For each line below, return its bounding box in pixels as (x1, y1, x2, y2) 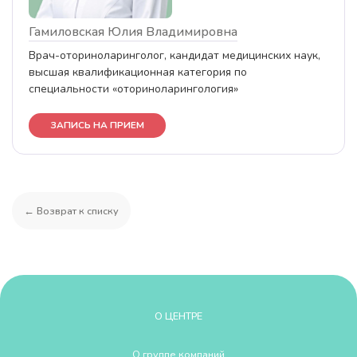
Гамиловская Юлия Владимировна (29, 23, 237, 41)
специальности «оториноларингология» (29, 81, 238, 97)
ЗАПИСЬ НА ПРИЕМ (50, 119, 144, 132)
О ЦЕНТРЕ (155, 308, 202, 323)
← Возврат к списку (24, 204, 119, 218)
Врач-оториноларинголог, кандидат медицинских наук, (29, 48, 320, 64)
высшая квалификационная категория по (29, 65, 247, 80)
